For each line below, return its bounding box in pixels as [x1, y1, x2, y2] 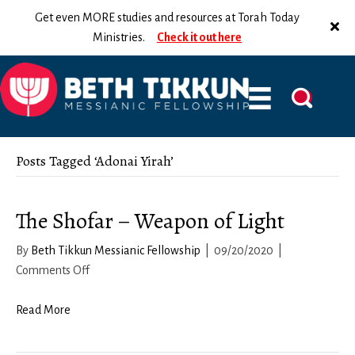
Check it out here [157, 31, 242, 44]
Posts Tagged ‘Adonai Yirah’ [16, 151, 174, 170]
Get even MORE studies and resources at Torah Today [35, 11, 300, 24]
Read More [16, 303, 71, 316]
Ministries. [93, 31, 157, 44]
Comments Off [16, 264, 90, 277]
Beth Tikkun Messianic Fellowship [31, 244, 200, 257]
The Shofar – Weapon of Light [16, 206, 284, 236]
